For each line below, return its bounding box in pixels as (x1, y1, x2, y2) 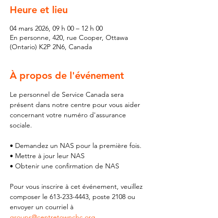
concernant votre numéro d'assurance (10, 110, 128, 119)
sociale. (10, 121, 32, 129)
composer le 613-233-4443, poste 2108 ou (10, 192, 137, 201)
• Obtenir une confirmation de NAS (10, 162, 119, 170)
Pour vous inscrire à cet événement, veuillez (10, 182, 145, 191)
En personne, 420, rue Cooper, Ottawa (10, 33, 128, 42)
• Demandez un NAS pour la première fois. (10, 141, 142, 150)
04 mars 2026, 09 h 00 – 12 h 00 (10, 24, 103, 33)
